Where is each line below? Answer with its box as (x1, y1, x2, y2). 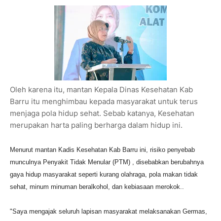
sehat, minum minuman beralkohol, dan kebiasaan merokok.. (10, 183, 186, 190)
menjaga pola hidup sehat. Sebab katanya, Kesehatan (10, 108, 194, 118)
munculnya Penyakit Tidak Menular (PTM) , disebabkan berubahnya (10, 158, 204, 166)
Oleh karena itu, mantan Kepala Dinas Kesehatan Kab (10, 84, 193, 94)
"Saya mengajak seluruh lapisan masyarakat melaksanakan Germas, (10, 207, 207, 215)
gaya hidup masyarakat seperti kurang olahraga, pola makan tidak (10, 170, 198, 178)
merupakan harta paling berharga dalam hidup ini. (10, 120, 184, 130)
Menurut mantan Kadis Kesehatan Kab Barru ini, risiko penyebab (10, 146, 195, 153)
